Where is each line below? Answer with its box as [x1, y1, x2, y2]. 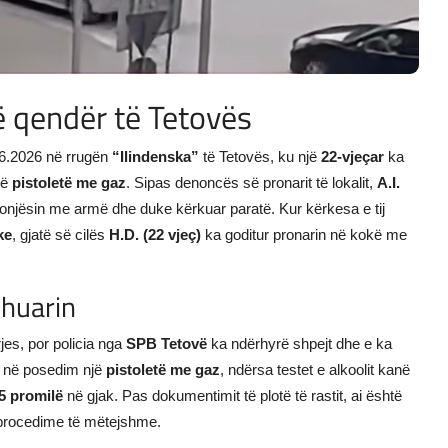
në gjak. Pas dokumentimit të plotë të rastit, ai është [63, 387, 402, 405]
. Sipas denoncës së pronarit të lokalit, [126, 174, 377, 192]
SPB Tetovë [126, 335, 207, 353]
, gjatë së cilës [12, 226, 109, 244]
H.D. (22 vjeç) [109, 226, 201, 244]
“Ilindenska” [112, 148, 199, 166]
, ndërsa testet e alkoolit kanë [220, 361, 410, 379]
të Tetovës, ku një [199, 148, 321, 166]
